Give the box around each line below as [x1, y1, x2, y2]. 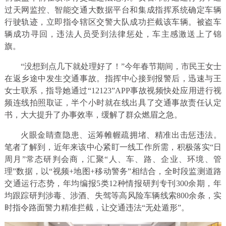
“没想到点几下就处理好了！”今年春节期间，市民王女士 [20, 62, 222, 71]
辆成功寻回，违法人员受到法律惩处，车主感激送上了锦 [4, 30, 222, 39]
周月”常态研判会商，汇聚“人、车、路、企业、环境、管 [4, 155, 222, 164]
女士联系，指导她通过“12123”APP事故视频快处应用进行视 [4, 86, 222, 95]
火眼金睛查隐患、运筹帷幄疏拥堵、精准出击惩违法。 [20, 131, 222, 140]
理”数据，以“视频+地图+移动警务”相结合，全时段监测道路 [4, 167, 222, 176]
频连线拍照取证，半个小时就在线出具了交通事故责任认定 [4, 98, 222, 107]
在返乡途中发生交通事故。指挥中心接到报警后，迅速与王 [4, 74, 222, 83]
